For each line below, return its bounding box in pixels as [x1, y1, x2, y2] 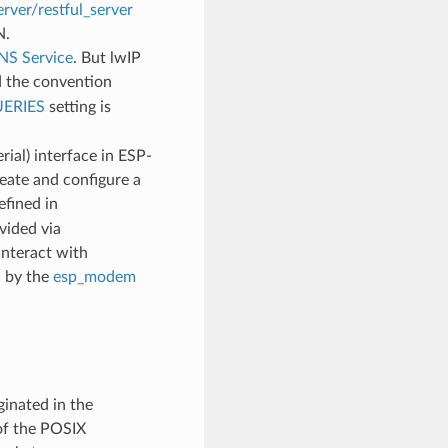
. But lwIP [72, 49, 141, 66]
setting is [44, 98, 111, 115]
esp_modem [52, 268, 136, 285]
